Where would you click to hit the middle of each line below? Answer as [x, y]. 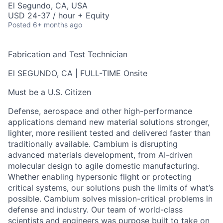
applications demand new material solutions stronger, [109, 122]
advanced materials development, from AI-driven [100, 155]
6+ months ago [57, 25]
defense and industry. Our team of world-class [95, 210]
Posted [19, 25]
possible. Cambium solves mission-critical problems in [110, 199]
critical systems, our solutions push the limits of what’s [111, 188]
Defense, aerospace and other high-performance [100, 111]
